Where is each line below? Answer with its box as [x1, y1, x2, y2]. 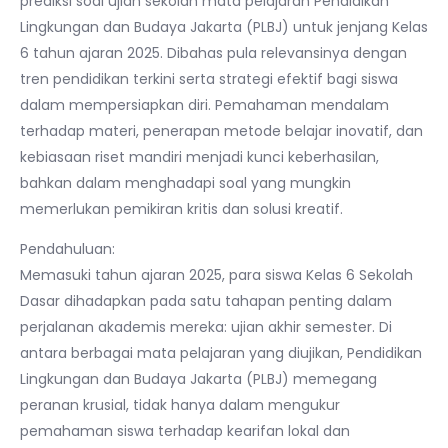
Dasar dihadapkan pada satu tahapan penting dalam [20, 290, 392, 311]
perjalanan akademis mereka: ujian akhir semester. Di [20, 316, 392, 337]
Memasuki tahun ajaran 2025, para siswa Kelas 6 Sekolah [20, 264, 413, 285]
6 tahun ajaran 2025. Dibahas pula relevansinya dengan [20, 42, 407, 63]
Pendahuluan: [20, 238, 115, 259]
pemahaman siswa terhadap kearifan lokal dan [20, 420, 350, 441]
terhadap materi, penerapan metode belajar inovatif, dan [20, 120, 423, 141]
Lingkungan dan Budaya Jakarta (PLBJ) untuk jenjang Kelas [20, 16, 428, 37]
